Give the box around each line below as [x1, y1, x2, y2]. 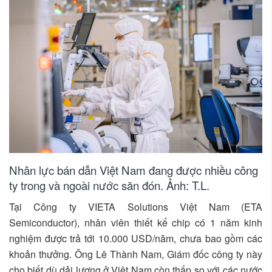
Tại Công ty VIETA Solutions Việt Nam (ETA [9, 200, 262, 214]
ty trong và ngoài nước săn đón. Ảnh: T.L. [9, 177, 209, 194]
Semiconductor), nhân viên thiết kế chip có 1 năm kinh [9, 216, 262, 230]
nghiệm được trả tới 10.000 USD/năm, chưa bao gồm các [9, 231, 262, 246]
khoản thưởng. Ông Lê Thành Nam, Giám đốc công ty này [9, 247, 262, 262]
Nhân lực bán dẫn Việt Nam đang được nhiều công [9, 161, 258, 178]
